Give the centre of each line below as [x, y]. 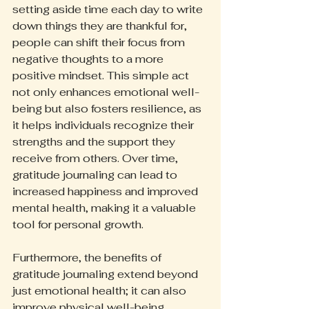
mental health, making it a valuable [106, 208]
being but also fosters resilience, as [108, 109]
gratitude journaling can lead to [96, 175]
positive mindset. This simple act [102, 76]
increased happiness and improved [107, 191]
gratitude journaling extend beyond [107, 274]
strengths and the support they [95, 142]
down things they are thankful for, [101, 26]
